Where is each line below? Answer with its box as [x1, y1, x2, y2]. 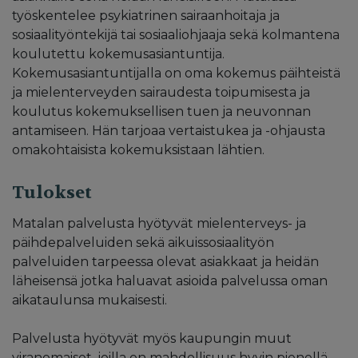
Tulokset [12, 181, 92, 204]
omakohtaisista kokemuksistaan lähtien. [12, 141, 265, 157]
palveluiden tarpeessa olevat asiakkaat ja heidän [12, 253, 319, 269]
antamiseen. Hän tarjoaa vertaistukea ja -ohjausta [12, 122, 325, 138]
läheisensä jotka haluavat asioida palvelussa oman [12, 272, 328, 288]
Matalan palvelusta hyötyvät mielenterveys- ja [12, 215, 306, 231]
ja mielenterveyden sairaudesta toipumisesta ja [12, 84, 310, 100]
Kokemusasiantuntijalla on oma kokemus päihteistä [12, 65, 340, 81]
